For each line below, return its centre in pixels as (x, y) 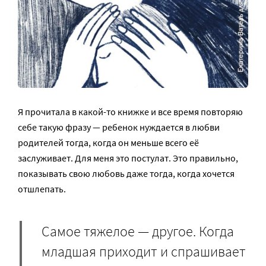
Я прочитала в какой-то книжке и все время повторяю (130, 112)
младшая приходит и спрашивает (144, 251)
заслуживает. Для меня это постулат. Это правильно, (128, 158)
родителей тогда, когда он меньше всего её (108, 143)
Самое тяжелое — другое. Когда (138, 231)
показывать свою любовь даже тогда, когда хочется (126, 174)
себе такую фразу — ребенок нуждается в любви (119, 127)
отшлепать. (42, 189)
